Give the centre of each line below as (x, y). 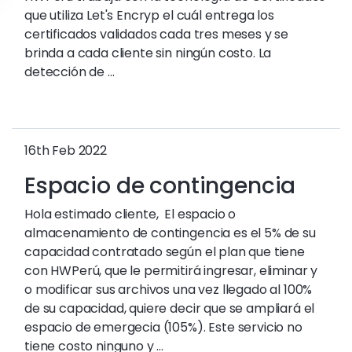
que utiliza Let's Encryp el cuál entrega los (149, 15)
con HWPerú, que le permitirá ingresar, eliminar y (171, 271)
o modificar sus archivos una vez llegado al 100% (169, 290)
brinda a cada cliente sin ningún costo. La (148, 53)
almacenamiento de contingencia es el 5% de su (170, 233)
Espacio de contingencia (160, 186)
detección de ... (70, 72)
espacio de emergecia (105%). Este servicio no (163, 327)
